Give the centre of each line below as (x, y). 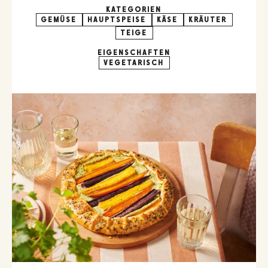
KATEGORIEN (134, 10)
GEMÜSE (59, 20)
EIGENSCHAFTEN (134, 53)
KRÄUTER (208, 20)
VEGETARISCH (134, 63)
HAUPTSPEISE (117, 20)
